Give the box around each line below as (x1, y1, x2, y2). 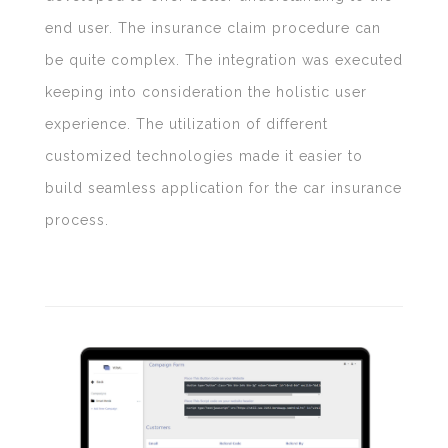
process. (44, 211, 109, 228)
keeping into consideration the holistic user (44, 83, 367, 100)
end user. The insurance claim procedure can (44, 19, 381, 36)
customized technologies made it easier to (44, 147, 363, 164)
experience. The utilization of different (44, 115, 328, 132)
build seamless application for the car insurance (44, 179, 402, 196)
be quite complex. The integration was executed (44, 51, 403, 68)
